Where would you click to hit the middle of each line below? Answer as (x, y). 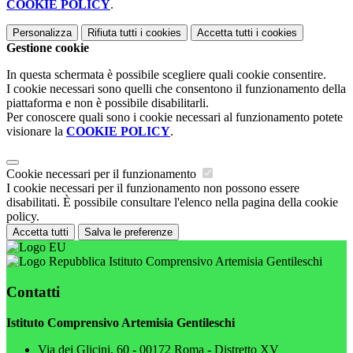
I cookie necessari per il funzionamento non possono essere (153, 188)
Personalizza (42, 33)
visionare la (36, 132)
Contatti (33, 292)
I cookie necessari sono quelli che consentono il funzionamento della (176, 89)
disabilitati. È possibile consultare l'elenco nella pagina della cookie (172, 203)
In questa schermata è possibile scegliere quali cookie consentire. (166, 75)
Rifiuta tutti (112, 33)
